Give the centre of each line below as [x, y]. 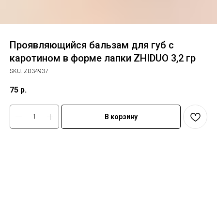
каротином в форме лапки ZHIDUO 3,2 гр [103, 58]
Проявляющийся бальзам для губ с [92, 45]
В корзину [121, 117]
